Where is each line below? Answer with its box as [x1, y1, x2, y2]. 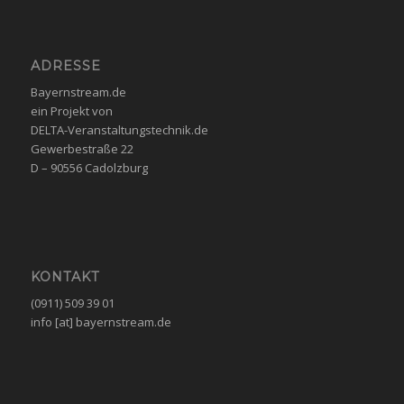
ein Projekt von [30, 102, 113, 119]
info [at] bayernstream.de [30, 313, 171, 330]
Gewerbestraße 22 [30, 140, 133, 157]
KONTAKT [30, 268, 100, 285]
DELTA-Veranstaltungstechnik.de [30, 121, 208, 138]
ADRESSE [30, 57, 101, 74]
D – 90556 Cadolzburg [30, 159, 148, 176]
